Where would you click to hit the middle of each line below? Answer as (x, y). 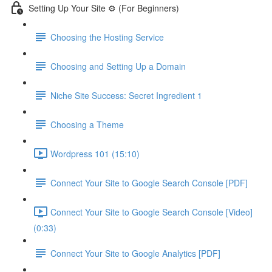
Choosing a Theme (87, 124)
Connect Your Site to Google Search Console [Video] (151, 212)
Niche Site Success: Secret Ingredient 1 (126, 95)
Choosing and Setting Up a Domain (118, 66)
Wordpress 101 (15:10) (95, 153)
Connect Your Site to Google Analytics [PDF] (135, 253)
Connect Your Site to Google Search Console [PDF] (149, 182)
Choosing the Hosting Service (107, 37)
